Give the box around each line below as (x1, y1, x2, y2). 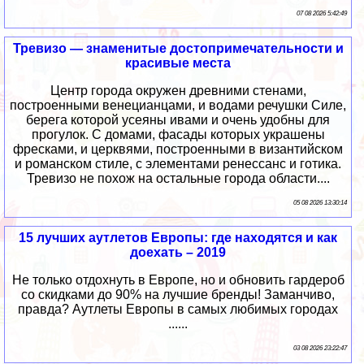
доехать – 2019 (130, 245, 227, 260)
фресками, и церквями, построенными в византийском (13, 142, 344, 157)
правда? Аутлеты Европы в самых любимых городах (18, 302, 339, 317)
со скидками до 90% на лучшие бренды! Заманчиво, (21, 288, 336, 302)
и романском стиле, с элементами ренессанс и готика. (15, 157, 342, 171)
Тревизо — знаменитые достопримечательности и (12, 41, 344, 56)
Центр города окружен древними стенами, (50, 84, 306, 98)
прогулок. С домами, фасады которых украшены (31, 128, 325, 142)
